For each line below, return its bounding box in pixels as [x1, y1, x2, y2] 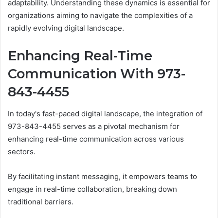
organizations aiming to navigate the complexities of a [8, 11, 193, 20]
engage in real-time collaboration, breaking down [8, 184, 177, 194]
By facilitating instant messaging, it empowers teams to [8, 171, 197, 181]
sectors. [8, 146, 36, 156]
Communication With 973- [8, 66, 185, 82]
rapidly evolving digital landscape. [8, 23, 124, 33]
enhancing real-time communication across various [8, 134, 184, 144]
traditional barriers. [8, 197, 73, 206]
